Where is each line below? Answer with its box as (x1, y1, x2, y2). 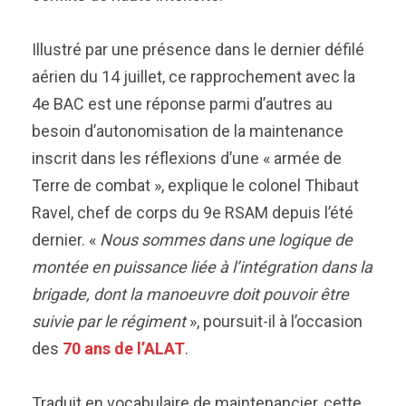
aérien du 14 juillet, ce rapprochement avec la (32, 67, 355, 86)
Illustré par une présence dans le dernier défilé (32, 40, 364, 59)
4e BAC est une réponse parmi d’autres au (32, 94, 333, 113)
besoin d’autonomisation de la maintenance (32, 121, 343, 140)
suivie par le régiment (32, 312, 186, 331)
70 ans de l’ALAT (63, 339, 185, 358)
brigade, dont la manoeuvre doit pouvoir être (32, 285, 349, 304)
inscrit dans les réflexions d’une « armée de (32, 149, 342, 168)
